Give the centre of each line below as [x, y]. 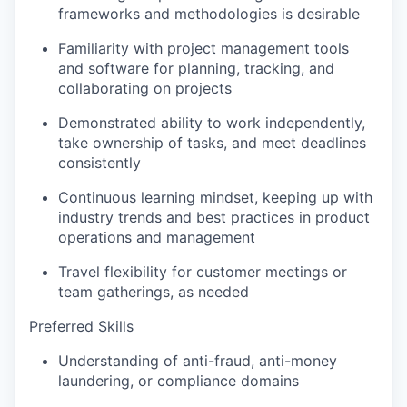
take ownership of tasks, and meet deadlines [212, 142]
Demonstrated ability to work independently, [212, 122]
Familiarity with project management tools [203, 48]
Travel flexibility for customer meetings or [203, 271]
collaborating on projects [145, 88]
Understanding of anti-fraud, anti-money [198, 360]
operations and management [157, 237]
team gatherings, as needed [154, 291]
